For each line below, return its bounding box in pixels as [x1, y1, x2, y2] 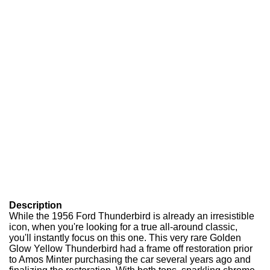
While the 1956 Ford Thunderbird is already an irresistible [9, 211, 254, 221]
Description [9, 200, 62, 210]
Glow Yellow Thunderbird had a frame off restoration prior [9, 243, 253, 254]
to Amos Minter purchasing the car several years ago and [9, 254, 251, 265]
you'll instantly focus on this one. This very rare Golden [9, 233, 241, 243]
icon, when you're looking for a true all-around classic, [9, 222, 237, 232]
